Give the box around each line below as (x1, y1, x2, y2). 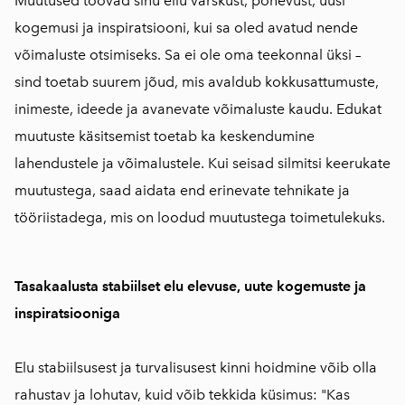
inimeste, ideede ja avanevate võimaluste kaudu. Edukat (14, 100, 381, 118)
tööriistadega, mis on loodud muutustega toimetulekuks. (14, 209, 385, 227)
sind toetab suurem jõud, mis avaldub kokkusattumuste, (14, 73, 379, 91)
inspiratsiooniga (14, 305, 120, 323)
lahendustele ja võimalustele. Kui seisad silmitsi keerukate (14, 155, 391, 173)
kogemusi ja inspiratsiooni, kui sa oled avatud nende (14, 19, 358, 37)
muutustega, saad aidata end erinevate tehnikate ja (14, 182, 350, 200)
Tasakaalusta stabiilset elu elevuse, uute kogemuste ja (14, 278, 366, 296)
